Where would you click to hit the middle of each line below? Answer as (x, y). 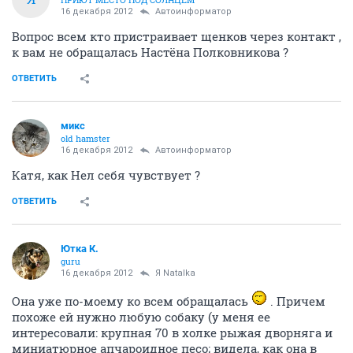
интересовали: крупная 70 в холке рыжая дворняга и (172, 332)
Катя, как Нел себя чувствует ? (106, 175)
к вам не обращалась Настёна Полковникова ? (150, 52)
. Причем (296, 301)
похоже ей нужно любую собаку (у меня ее (141, 316)
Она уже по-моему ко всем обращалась (132, 301)
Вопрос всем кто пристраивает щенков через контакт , (176, 36)
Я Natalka (175, 273)
